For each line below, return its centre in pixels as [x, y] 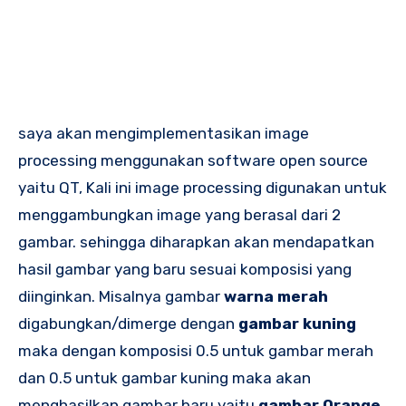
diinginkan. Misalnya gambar [121, 296]
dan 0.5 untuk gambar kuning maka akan [164, 377]
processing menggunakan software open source [193, 160]
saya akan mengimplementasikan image [164, 133]
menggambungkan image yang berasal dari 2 [179, 214]
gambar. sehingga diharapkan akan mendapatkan [196, 242]
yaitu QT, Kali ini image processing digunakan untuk [203, 187]
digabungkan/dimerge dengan [128, 323]
